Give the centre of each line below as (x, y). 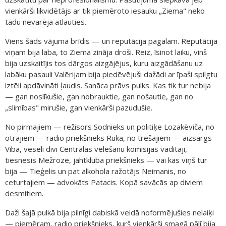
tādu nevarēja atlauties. (46, 21)
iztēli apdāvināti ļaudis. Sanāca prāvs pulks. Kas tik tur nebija (108, 85)
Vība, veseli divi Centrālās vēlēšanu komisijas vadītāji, (96, 149)
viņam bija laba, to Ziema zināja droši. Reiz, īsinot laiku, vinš (106, 52)
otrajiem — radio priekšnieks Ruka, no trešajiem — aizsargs (108, 137)
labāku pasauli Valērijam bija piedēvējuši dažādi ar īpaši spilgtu (111, 74)
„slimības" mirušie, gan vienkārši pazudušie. (79, 107)
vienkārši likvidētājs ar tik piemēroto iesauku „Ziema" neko (105, 10)
